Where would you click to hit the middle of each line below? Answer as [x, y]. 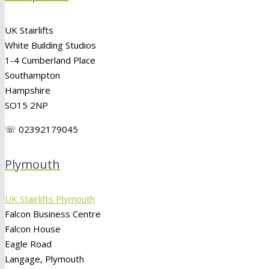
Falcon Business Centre [53, 214]
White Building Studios [50, 45]
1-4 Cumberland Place [50, 60]
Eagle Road [28, 244]
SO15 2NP [26, 105]
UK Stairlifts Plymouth [50, 199]
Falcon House [33, 229]
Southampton [32, 75]
